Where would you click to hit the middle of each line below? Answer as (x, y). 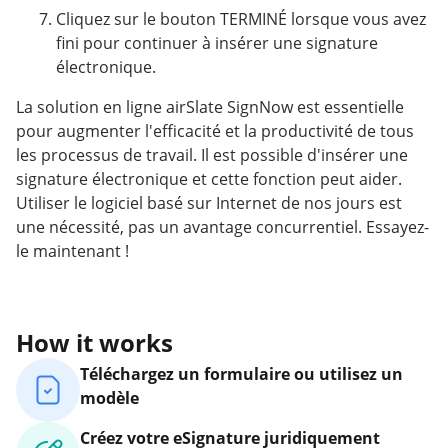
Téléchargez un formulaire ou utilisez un (241, 374)
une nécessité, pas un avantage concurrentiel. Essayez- (222, 227)
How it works (94, 343)
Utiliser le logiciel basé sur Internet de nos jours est (209, 203)
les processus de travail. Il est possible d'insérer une (212, 155)
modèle (109, 398)
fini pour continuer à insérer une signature (217, 43)
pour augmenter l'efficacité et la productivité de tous (215, 131)
